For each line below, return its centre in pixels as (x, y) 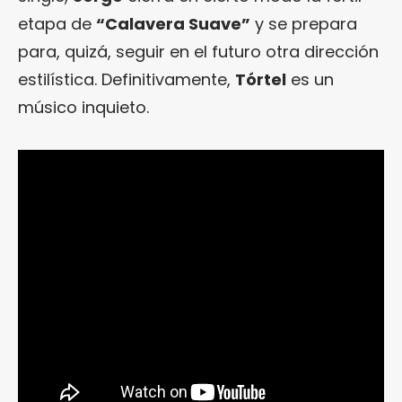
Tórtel (261, 79)
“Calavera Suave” (173, 23)
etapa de (57, 23)
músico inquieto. (83, 107)
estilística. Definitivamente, (127, 79)
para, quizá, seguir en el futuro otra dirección (198, 51)
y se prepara (304, 23)
